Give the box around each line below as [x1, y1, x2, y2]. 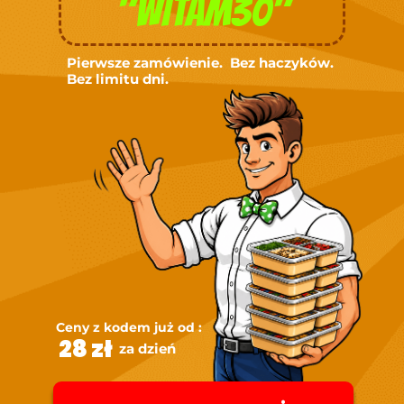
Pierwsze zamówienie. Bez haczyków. [67, 54, 337, 71]
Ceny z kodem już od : [56, 319, 202, 335]
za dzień [119, 340, 176, 357]
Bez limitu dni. [67, 70, 172, 87]
